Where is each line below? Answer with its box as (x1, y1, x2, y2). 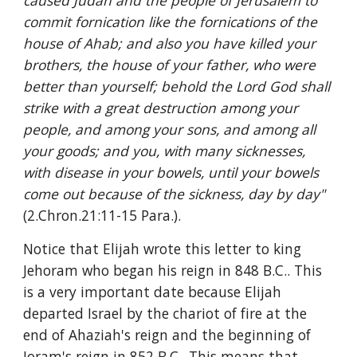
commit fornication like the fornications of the (23, 12, 318, 31)
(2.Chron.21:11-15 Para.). (23, 206, 182, 225)
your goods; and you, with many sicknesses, (23, 141, 306, 160)
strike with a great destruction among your (23, 98, 299, 117)
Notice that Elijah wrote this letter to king (23, 239, 302, 258)
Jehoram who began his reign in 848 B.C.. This (23, 261, 323, 280)
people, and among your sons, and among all (23, 120, 316, 139)
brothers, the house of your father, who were (23, 55, 316, 74)
